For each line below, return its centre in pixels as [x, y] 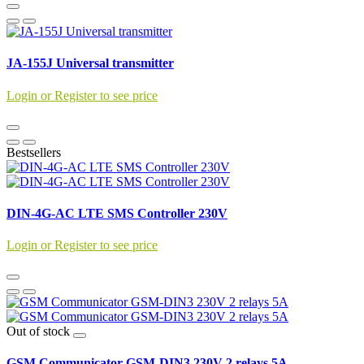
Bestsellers [34, 152]
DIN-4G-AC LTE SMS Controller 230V [117, 213]
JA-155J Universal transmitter [90, 63]
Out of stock [40, 331]
